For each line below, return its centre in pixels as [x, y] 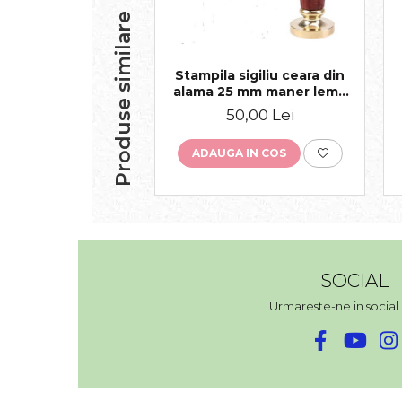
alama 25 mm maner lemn [260, 92]
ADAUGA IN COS [239, 153]
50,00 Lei [260, 115]
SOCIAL [354, 281]
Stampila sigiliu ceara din [260, 76]
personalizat [260, 108]
